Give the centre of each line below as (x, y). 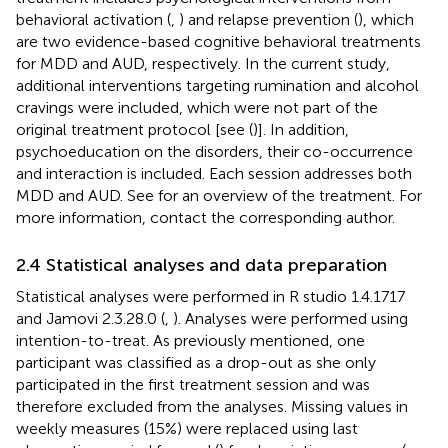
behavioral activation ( (93, 19)
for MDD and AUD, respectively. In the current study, (203, 63)
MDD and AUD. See (87, 195)
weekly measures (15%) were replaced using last (187, 428)
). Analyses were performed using (290, 318)
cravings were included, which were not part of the (197, 107)
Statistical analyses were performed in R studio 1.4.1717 (210, 296)
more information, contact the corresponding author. (205, 217)
